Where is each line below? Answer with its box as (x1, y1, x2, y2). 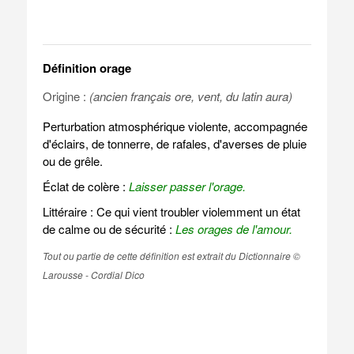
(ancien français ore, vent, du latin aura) (88, 88, 292, 104)
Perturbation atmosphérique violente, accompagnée (42, 118, 307, 134)
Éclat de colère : (42, 178, 129, 194)
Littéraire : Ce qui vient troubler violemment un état (42, 203, 300, 220)
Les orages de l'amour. (175, 220, 292, 237)
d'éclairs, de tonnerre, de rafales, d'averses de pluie (42, 135, 307, 152)
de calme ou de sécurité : (42, 220, 175, 237)
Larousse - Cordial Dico (42, 268, 145, 281)
